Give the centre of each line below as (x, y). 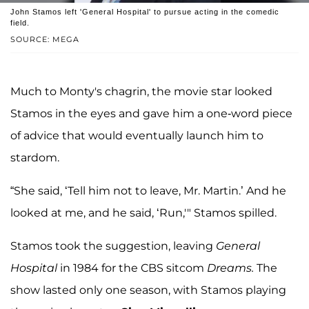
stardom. (35, 158)
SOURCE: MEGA (45, 40)
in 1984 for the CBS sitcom (132, 268)
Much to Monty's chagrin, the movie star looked (141, 92)
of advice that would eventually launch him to (137, 136)
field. (20, 23)
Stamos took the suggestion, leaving (113, 246)
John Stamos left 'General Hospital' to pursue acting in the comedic (145, 12)
